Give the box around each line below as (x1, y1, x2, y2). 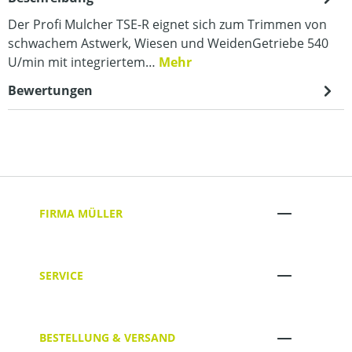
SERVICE (39, 267, 83, 283)
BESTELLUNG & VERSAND (39, 330, 175, 346)
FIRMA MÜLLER (39, 205, 123, 221)
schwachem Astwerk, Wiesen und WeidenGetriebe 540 (8, 35, 328, 52)
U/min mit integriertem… (8, 53, 159, 71)
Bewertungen (8, 82, 93, 99)
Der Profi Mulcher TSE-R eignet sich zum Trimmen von (8, 16, 327, 33)
